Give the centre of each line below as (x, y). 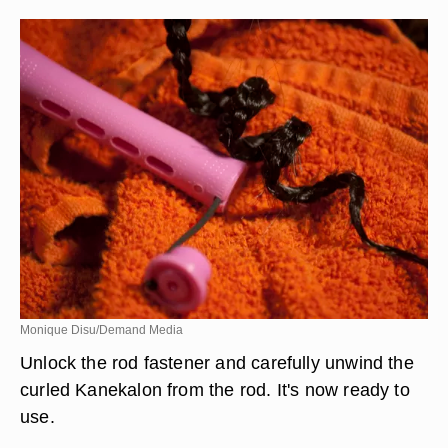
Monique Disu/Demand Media (101, 330)
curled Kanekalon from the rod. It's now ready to (215, 389)
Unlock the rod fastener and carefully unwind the (217, 362)
